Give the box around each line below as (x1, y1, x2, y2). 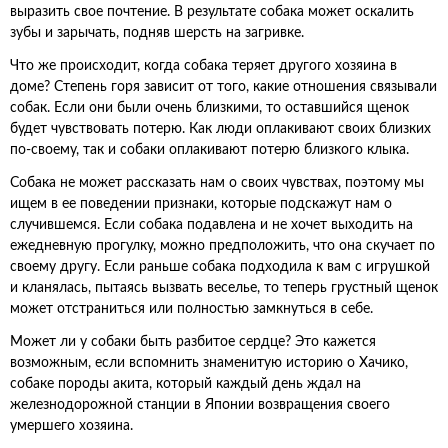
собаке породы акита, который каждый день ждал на (10, 377, 361, 391)
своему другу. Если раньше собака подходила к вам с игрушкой (10, 260, 430, 274)
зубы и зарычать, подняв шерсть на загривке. (10, 26, 304, 40)
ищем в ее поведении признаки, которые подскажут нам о (10, 197, 392, 211)
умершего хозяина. (10, 419, 133, 433)
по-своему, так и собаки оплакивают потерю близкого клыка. (10, 143, 409, 157)
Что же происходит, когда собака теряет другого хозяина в (10, 59, 397, 73)
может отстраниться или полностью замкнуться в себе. (10, 302, 373, 316)
